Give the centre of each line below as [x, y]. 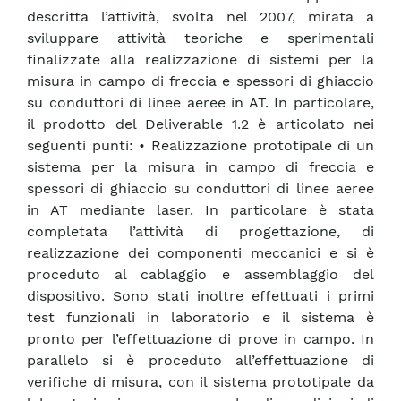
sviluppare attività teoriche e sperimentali [200, 38]
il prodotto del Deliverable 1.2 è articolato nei [200, 124]
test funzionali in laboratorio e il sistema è [200, 318]
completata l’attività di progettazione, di [200, 232]
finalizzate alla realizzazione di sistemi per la [200, 60]
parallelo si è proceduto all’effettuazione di [200, 361]
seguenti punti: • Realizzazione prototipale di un [200, 146]
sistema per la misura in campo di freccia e [200, 167]
